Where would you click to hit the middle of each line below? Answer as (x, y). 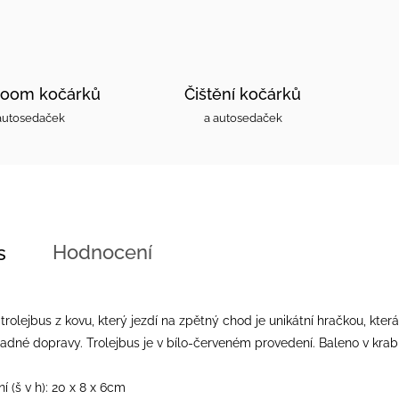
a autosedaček (243, 118)
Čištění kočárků (242, 94)
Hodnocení (102, 252)
